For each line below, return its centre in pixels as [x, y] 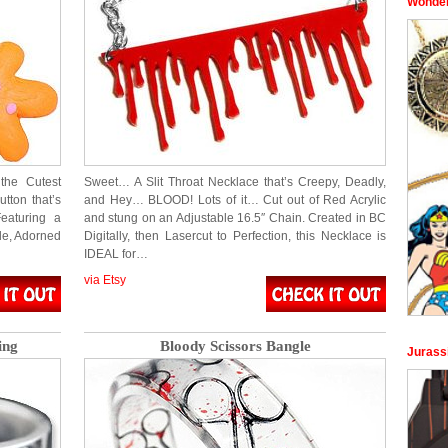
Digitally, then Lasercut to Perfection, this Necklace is [235, 236]
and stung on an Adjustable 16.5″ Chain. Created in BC [235, 218]
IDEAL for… [116, 254]
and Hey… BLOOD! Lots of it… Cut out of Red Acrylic [235, 200]
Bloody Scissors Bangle [235, 346]
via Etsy [105, 280]
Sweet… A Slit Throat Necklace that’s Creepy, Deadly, [235, 182]
